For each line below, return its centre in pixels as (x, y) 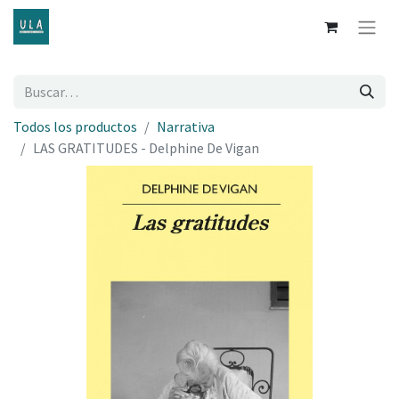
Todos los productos (75, 127)
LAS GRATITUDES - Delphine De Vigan (146, 148)
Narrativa (186, 127)
